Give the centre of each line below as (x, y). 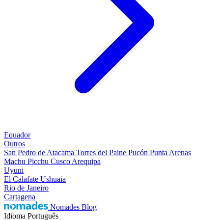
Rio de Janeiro (26, 188)
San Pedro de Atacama (40, 152)
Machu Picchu (27, 161)
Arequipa (86, 161)
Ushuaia (53, 179)
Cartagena (20, 197)
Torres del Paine (102, 152)
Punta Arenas (170, 152)
